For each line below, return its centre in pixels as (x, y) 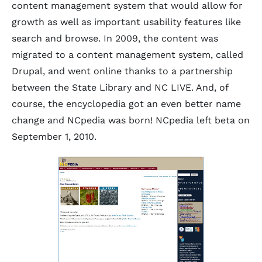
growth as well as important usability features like (126, 22)
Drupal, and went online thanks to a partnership (122, 71)
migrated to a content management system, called (127, 55)
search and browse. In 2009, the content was (115, 38)
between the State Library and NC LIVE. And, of (120, 87)
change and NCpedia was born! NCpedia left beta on (131, 120)
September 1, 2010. (54, 137)
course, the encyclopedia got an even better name (126, 104)
